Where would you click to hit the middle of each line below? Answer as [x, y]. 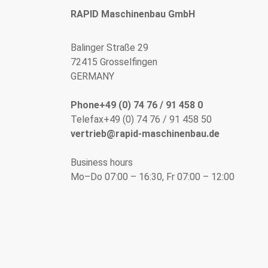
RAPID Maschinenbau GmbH [133, 14]
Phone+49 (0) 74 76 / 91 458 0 [137, 105]
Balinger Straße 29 [109, 47]
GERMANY [92, 76]
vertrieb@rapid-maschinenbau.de [145, 133]
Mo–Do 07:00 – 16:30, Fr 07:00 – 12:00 [153, 176]
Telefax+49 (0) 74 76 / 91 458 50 [141, 119]
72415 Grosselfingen [114, 62]
